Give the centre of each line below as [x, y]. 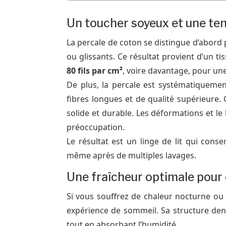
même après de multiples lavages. [131, 155]
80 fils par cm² [95, 70]
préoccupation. [96, 127]
